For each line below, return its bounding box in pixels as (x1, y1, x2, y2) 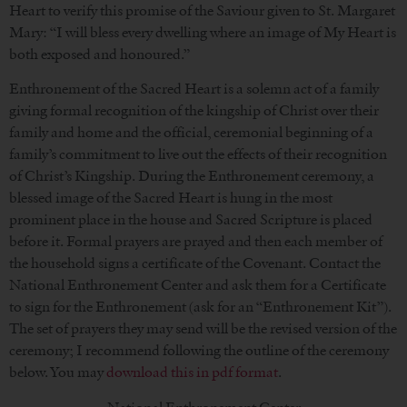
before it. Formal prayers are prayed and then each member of (9, 233, 382, 251)
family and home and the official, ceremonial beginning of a (9, 124, 373, 142)
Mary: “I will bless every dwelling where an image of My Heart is (9, 23, 396, 41)
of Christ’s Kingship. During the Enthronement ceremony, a (9, 167, 374, 185)
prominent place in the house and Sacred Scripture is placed (9, 211, 372, 229)
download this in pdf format (106, 363, 278, 382)
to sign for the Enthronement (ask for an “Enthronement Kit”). (9, 298, 392, 316)
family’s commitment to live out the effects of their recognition (9, 145, 387, 164)
